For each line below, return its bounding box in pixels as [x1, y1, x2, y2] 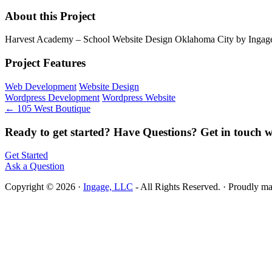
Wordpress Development [5, 92, 100, 103]
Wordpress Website [102, 92, 175, 103]
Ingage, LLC [83, 182, 133, 192]
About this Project [5, 9, 95, 22]
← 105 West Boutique [5, 103, 90, 114]
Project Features [5, 56, 86, 70]
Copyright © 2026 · [5, 182, 83, 192]
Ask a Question [5, 161, 64, 172]
